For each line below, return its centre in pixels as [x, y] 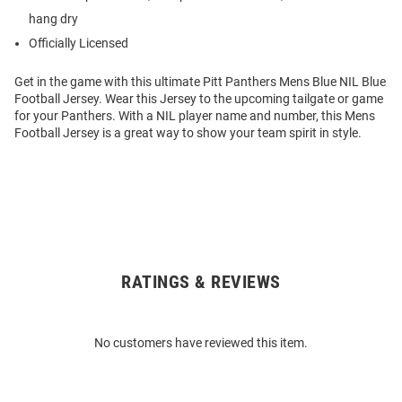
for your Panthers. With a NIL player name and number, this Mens [195, 116]
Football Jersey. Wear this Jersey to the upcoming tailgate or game [199, 99]
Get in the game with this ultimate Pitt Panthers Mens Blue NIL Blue [200, 82]
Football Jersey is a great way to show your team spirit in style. [188, 133]
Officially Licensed [79, 44]
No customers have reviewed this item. [201, 343]
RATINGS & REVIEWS [201, 282]
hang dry [53, 19]
